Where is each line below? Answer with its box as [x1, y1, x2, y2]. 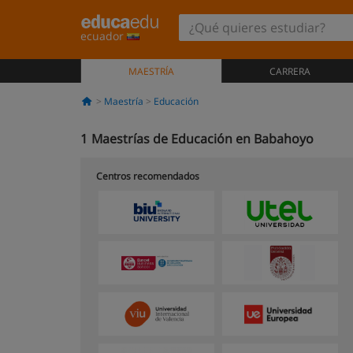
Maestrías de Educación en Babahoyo [91, 130, 314, 147]
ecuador [80, 28, 127, 43]
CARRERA [269, 65, 310, 78]
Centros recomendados [96, 169, 199, 183]
